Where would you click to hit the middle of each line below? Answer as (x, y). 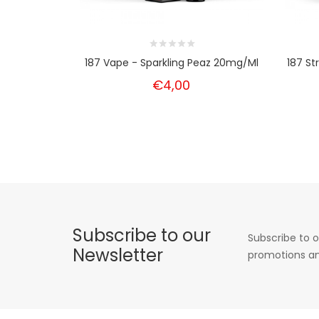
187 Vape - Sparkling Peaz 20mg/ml (171, 63)
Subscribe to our (142, 236)
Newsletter (118, 256)
